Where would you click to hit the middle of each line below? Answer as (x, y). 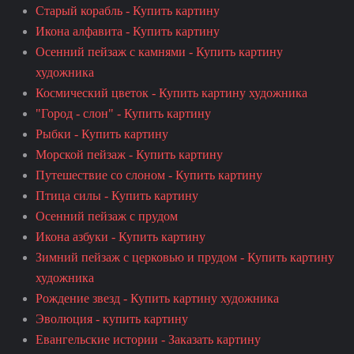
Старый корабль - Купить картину (128, 10)
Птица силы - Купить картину (117, 195)
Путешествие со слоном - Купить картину (149, 175)
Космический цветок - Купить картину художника (171, 92)
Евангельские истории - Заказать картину (148, 339)
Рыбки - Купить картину (102, 134)
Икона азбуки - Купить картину (121, 236)
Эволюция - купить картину (112, 318)
